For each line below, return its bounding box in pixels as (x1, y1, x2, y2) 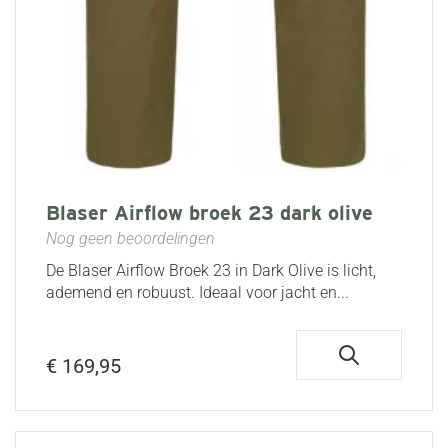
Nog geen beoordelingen (46, 229, 215, 249)
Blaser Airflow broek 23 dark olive (46, 201, 373, 226)
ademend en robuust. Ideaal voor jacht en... (46, 283, 349, 303)
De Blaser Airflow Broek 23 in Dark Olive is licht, (46, 261, 376, 281)
